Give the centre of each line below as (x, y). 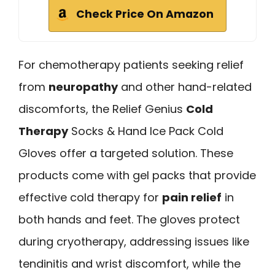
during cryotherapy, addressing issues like (134, 242)
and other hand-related (185, 87)
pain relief (192, 198)
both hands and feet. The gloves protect (129, 220)
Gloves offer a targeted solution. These (126, 153)
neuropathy (83, 87)
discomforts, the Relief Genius (102, 109)
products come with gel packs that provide (137, 176)
